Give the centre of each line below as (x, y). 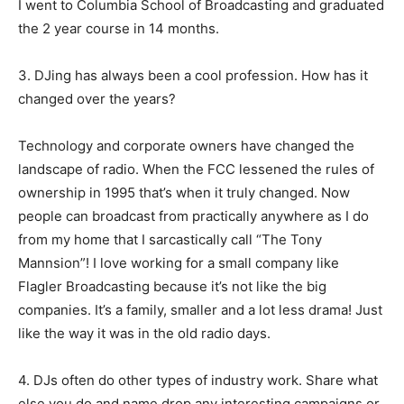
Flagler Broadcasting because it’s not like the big (172, 287)
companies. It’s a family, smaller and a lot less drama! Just (200, 310)
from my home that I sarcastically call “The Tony (170, 240)
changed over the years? (97, 99)
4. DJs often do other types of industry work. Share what (198, 381)
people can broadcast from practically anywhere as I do (193, 216)
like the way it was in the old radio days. (144, 334)
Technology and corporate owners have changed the (186, 146)
